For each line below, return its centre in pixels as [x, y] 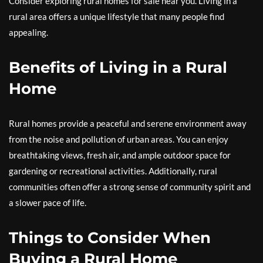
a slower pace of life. [48, 203]
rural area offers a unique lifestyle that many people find [117, 16]
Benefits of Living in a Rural [118, 68]
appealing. [28, 32]
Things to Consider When [110, 238]
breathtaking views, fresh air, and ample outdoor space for [120, 155]
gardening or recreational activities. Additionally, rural [113, 171]
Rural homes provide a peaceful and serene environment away [128, 123]
